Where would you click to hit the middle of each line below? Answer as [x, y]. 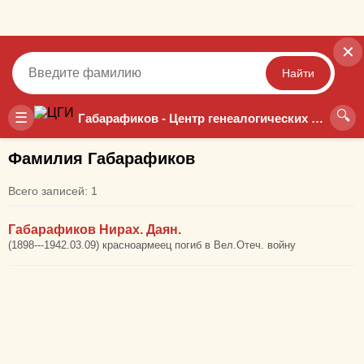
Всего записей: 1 [53, 191]
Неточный [212, 115]
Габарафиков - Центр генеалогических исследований [317, 118]
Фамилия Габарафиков [102, 158]
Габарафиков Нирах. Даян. [95, 230]
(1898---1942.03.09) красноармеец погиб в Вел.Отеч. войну [152, 245]
